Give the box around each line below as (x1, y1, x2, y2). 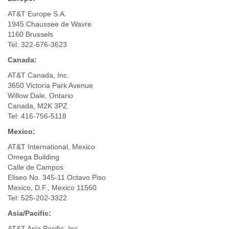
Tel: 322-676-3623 (8, 40, 67, 49)
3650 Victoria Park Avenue (8, 81, 93, 89)
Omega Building (8, 152, 59, 161)
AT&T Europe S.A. (8, 9, 66, 18)
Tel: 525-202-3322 (8, 193, 67, 202)
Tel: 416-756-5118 (8, 111, 66, 120)
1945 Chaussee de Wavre (8, 19, 91, 28)
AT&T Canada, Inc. (8, 71, 69, 79)
